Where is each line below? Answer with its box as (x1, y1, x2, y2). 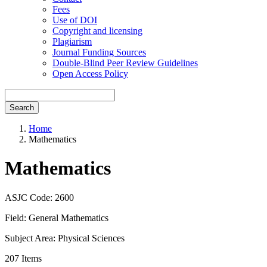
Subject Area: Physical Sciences (5, 232, 125, 243)
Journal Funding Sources (52, 47, 146, 57)
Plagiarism (52, 36, 92, 46)
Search (10, 103, 34, 112)
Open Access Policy (52, 69, 128, 79)
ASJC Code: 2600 (5, 192, 74, 203)
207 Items (5, 253, 42, 263)
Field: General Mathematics (5, 212, 108, 223)
